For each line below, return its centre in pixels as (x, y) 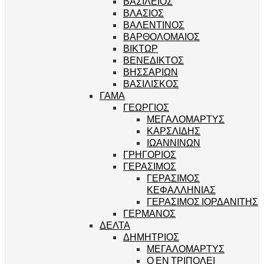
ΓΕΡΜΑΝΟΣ (149, 213)
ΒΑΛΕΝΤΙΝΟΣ (154, 24)
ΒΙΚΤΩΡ (141, 48)
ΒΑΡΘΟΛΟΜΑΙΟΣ (161, 36)
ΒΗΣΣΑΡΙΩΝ (151, 71)
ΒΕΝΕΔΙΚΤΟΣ (154, 60)
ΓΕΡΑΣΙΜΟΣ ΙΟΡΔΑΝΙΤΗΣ (202, 201)
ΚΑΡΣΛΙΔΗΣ (174, 130)
